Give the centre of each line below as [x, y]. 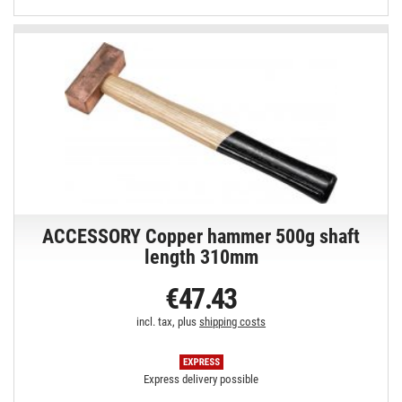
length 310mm [201, 257]
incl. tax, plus [168, 321]
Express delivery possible [201, 379]
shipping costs [233, 321]
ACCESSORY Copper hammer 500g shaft [201, 236]
